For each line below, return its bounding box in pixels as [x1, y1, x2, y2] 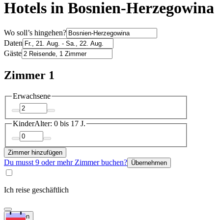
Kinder [13, 119, 34, 128]
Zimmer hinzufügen [8, 148, 62, 156]
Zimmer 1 [4, 68, 55, 82]
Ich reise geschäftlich [4, 185, 69, 194]
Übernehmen [131, 159, 167, 166]
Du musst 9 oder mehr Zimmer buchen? [4, 158, 127, 166]
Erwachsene [13, 91, 51, 100]
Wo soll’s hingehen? [4, 28, 66, 37]
